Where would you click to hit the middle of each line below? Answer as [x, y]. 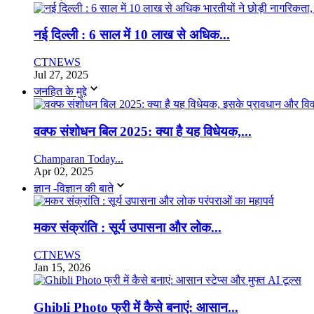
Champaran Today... [78, 158]
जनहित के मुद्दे [60, 92]
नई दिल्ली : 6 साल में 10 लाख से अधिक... [132, 35]
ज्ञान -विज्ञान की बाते [74, 188]
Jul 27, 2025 [61, 75]
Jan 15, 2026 [62, 267]
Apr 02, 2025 [63, 171]
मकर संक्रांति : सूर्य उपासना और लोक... [128, 228]
